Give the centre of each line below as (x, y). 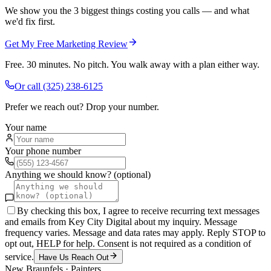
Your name (26, 127)
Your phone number (43, 151)
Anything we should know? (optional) (78, 174)
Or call (29, 86)
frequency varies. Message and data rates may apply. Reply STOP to (135, 232)
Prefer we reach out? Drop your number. (82, 106)
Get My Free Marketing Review (66, 44)
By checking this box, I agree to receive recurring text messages (138, 211)
